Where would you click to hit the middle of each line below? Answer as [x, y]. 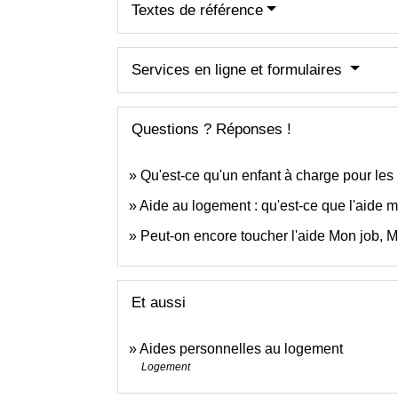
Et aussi [159, 302]
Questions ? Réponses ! [211, 129]
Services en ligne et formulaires [239, 69]
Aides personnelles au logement [241, 348]
